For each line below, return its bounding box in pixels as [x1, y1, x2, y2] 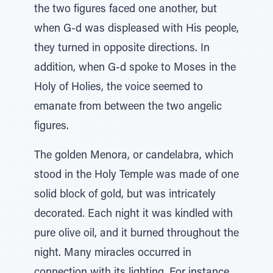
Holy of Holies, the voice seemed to [34, 82, 203, 93]
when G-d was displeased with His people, [34, 24, 239, 35]
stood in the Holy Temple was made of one [34, 170, 239, 181]
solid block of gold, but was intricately [34, 190, 216, 200]
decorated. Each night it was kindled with [34, 209, 233, 220]
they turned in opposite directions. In [34, 43, 210, 54]
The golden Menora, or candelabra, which [34, 151, 233, 161]
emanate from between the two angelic [34, 102, 222, 113]
